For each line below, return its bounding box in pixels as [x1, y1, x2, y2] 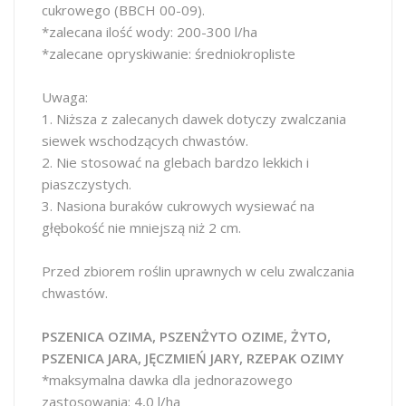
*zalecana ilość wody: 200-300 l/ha [42, 23, 257, 41]
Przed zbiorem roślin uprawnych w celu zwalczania [42, 262, 354, 280]
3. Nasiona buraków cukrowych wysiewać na [42, 197, 314, 215]
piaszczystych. [42, 175, 131, 193]
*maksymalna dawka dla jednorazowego [42, 371, 293, 389]
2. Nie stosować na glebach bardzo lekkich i [42, 153, 309, 171]
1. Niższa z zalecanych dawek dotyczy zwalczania [42, 110, 346, 128]
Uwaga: [42, 88, 88, 106]
